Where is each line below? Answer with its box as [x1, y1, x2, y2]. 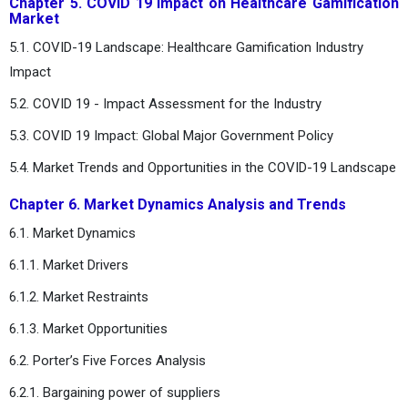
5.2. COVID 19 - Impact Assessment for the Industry [9, 95, 321, 112]
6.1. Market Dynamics [9, 224, 136, 241]
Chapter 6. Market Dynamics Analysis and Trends [9, 195, 346, 213]
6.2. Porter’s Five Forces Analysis [9, 352, 206, 369]
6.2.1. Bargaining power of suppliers [9, 383, 220, 401]
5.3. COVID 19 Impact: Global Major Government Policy [9, 127, 333, 144]
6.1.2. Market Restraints [9, 288, 148, 305]
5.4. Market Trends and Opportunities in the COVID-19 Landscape [9, 158, 396, 176]
